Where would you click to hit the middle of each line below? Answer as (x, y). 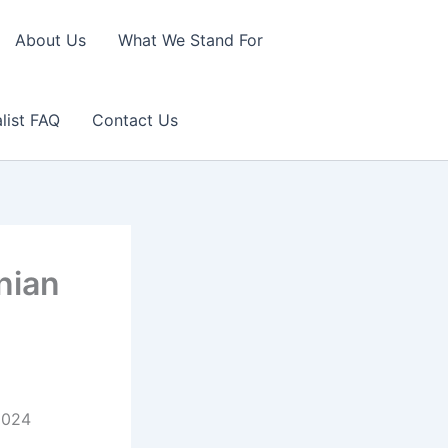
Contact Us (134, 120)
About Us (50, 40)
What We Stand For (190, 40)
